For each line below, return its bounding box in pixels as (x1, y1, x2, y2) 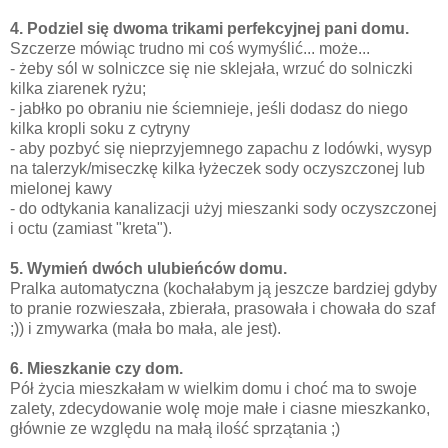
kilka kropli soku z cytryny (10, 120, 190, 138)
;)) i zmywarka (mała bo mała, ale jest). (10, 320, 281, 338)
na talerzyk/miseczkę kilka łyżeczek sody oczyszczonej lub (10, 160, 425, 178)
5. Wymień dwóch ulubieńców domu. (10, 260, 287, 278)
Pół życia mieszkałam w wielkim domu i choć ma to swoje (10, 380, 417, 398)
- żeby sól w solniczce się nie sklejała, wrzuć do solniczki (10, 60, 413, 78)
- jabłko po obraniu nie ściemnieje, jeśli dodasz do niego (10, 100, 408, 118)
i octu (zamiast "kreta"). (10, 220, 172, 238)
